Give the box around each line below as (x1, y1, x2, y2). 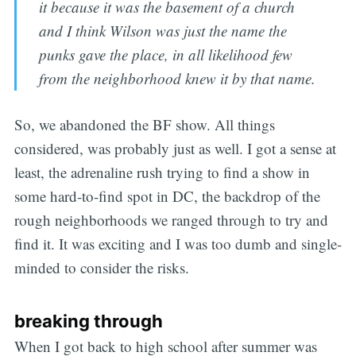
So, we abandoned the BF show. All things (14, 114, 275, 135)
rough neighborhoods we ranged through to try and (14, 210, 328, 230)
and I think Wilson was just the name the (39, 20, 288, 41)
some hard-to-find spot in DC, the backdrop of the (14, 186, 320, 207)
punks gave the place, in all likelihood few (39, 44, 293, 64)
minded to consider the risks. (14, 257, 189, 278)
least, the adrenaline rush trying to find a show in (14, 162, 310, 183)
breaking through (14, 310, 163, 331)
